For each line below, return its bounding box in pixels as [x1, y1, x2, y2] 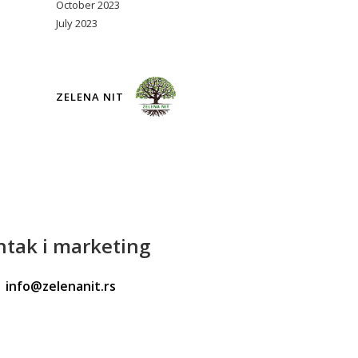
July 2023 [56, 16, 97, 30]
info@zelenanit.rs [6, 277, 116, 295]
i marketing [38, 233, 150, 259]
